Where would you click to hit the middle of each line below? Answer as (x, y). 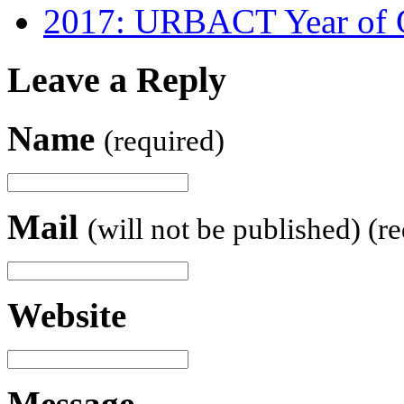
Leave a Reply (117, 80)
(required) (164, 140)
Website (67, 315)
